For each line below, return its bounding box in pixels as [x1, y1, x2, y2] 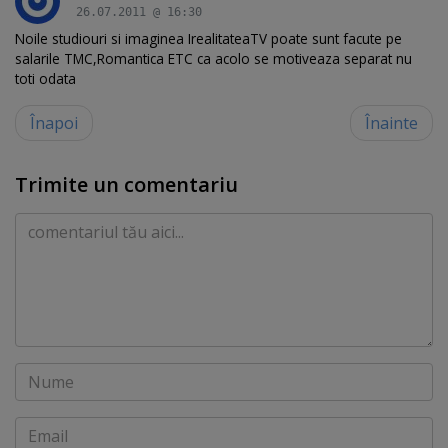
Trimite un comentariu [15, 170, 238, 198]
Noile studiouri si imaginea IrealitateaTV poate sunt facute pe [15, 28, 402, 48]
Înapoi [30, 111, 78, 134]
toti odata [15, 68, 76, 88]
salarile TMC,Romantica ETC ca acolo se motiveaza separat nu [15, 48, 412, 68]
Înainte [365, 111, 418, 134]
